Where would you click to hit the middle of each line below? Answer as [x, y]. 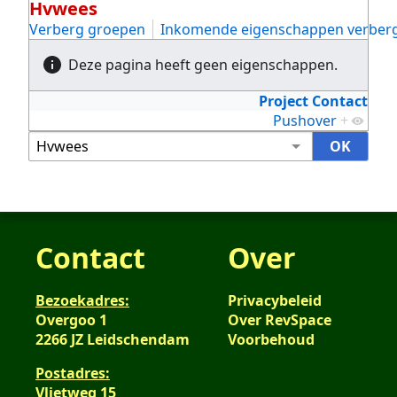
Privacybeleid [274, 300]
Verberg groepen [87, 29]
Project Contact [313, 101]
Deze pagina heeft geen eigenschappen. [203, 64]
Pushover [305, 121]
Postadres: [73, 373]
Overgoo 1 [71, 319]
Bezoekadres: [82, 300]
